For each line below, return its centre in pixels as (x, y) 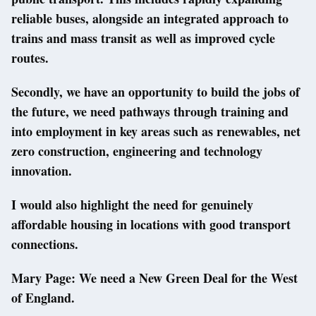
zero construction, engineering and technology (137, 151)
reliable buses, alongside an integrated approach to (150, 19)
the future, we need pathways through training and (150, 112)
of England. (43, 298)
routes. (30, 58)
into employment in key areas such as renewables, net (156, 132)
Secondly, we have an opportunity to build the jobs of (156, 92)
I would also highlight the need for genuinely (132, 205)
